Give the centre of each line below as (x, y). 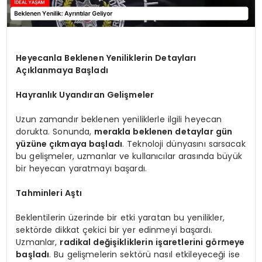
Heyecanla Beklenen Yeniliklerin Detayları (106, 58)
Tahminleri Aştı (49, 193)
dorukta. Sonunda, (55, 131)
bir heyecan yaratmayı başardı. (81, 168)
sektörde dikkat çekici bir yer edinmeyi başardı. (114, 230)
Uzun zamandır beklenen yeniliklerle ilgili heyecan (119, 119)
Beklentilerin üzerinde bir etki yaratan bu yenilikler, (120, 217)
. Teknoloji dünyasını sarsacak (184, 144)
